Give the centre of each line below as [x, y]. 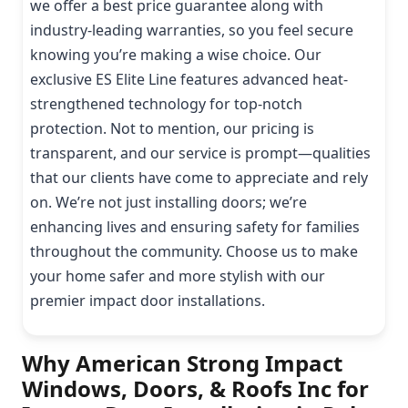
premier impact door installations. [148, 300]
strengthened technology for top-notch [166, 103]
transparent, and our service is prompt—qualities [200, 153]
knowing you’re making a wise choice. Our [176, 54]
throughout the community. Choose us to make [194, 251]
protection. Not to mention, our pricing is [172, 128]
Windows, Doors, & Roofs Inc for [195, 388]
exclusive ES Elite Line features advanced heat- [189, 79]
